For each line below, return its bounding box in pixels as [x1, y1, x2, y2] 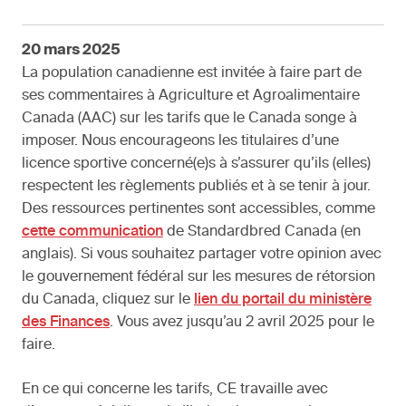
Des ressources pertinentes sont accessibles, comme [22, 202, 375, 217]
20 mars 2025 [22, 43, 121, 59]
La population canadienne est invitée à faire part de [22, 66, 362, 82]
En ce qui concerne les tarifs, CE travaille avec [22, 382, 328, 398]
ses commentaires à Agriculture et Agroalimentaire [22, 89, 360, 104]
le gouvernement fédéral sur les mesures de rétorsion [22, 270, 375, 285]
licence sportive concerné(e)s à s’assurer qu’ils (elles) [22, 157, 371, 172]
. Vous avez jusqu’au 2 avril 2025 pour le [110, 315, 374, 331]
